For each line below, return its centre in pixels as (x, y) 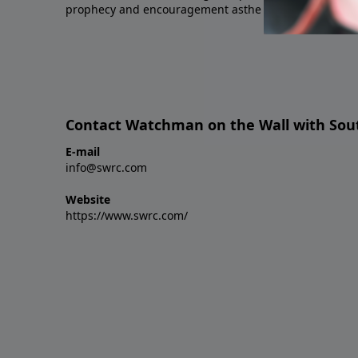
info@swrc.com (106, 168)
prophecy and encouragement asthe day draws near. (207, 10)
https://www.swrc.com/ (127, 216)
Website (88, 200)
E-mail (83, 152)
